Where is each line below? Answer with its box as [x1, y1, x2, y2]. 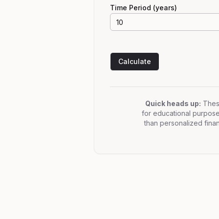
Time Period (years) [110, 3, 177, 12]
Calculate [118, 57, 151, 66]
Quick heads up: [145, 99, 201, 108]
